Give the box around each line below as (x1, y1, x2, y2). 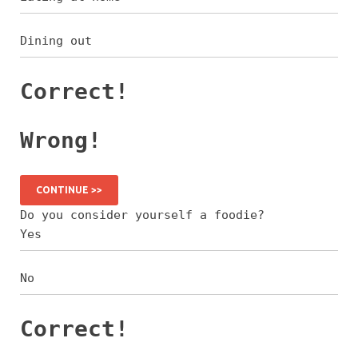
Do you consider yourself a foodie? (20, 208, 265, 223)
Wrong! (20, 127, 101, 154)
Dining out (20, 34, 92, 49)
